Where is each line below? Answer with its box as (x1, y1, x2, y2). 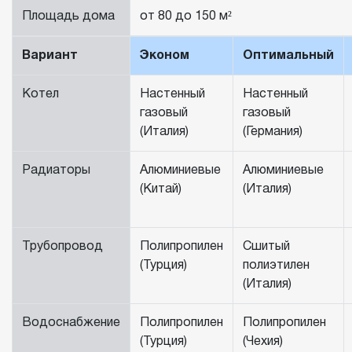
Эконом (140, 50, 189, 62)
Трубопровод (22, 241, 103, 253)
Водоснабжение (22, 317, 120, 329)
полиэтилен (243, 260, 310, 272)
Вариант (22, 50, 78, 62)
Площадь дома (22, 11, 115, 23)
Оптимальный (243, 50, 334, 62)
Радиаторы (22, 165, 90, 177)
